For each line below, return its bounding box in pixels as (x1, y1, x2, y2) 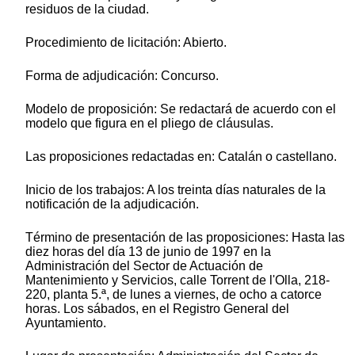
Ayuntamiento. (25, 315, 106, 330)
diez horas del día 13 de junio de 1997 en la (25, 244, 271, 258)
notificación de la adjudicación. (25, 197, 199, 211)
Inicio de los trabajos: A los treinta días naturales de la (25, 182, 326, 197)
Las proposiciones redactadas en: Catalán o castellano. (25, 149, 337, 163)
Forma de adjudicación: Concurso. (25, 68, 219, 82)
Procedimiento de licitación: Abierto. (25, 35, 227, 49)
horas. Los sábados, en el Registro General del (25, 301, 289, 315)
